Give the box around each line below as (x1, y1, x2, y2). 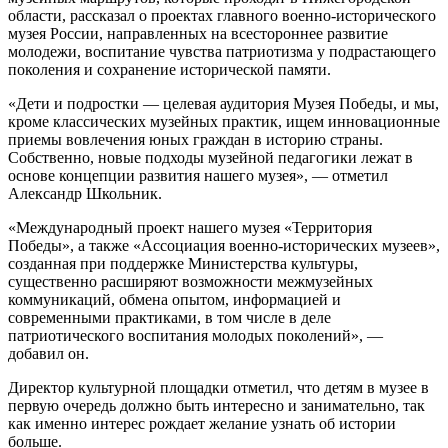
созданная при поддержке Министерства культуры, (8, 254, 358, 272)
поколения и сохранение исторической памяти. (8, 60, 331, 78)
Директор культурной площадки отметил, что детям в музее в (8, 378, 429, 396)
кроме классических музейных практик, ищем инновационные (8, 112, 440, 130)
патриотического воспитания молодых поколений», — (8, 326, 383, 344)
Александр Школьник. (8, 184, 162, 202)
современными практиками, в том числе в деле (8, 308, 331, 326)
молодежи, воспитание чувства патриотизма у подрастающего (8, 42, 436, 60)
